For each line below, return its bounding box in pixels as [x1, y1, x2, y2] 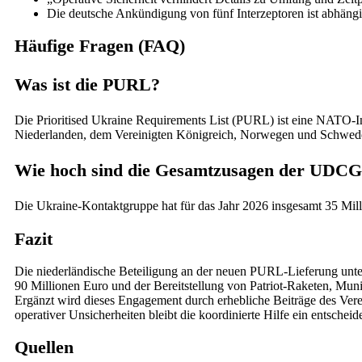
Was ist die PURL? [15, 74, 160, 95]
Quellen [15, 337, 74, 357]
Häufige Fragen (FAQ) [15, 36, 185, 57]
